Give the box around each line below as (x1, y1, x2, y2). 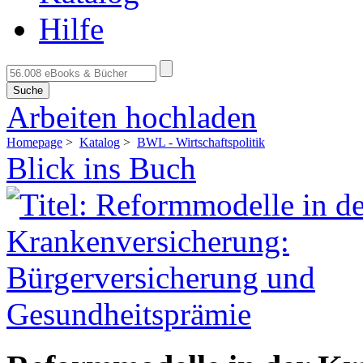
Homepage (6, 135, 62, 149)
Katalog (79, 135, 120, 149)
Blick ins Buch (6, 151, 196, 186)
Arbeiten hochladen (6, 100, 257, 135)
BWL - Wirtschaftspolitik (137, 135, 265, 149)
